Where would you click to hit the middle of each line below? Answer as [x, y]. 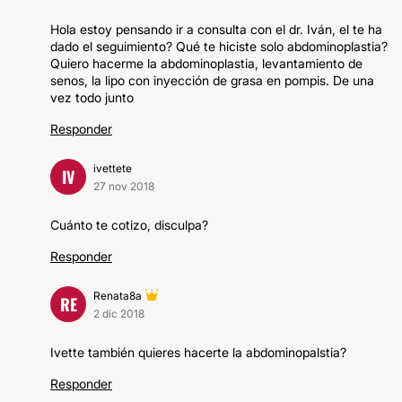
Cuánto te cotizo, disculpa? [129, 225]
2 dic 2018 [119, 314]
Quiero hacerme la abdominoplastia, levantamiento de [206, 63]
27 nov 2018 [124, 186]
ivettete [113, 168]
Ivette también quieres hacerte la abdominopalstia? [198, 352]
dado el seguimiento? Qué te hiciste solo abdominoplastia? [219, 46]
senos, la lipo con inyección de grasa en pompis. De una [212, 80]
